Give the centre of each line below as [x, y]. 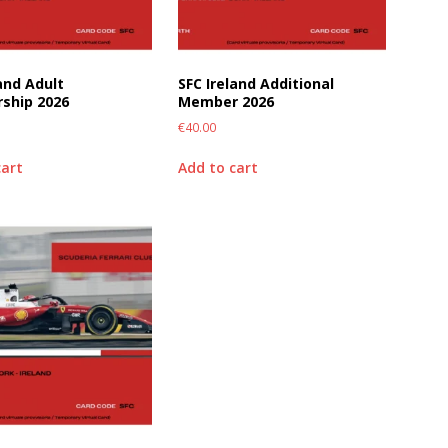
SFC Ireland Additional [255, 83]
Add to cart [217, 167]
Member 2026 [225, 101]
